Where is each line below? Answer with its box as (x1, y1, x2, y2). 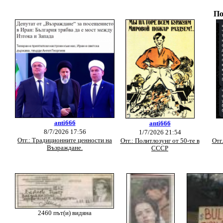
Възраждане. (47, 144, 83, 151)
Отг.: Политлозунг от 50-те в (120, 137, 200, 144)
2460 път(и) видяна (37, 210, 92, 217)
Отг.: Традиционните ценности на (17, 137, 112, 144)
